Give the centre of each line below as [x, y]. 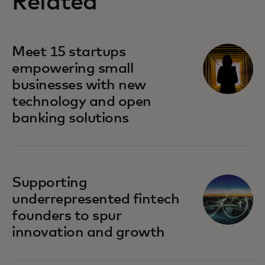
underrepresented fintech [96, 200]
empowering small [73, 69]
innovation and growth [88, 233]
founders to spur [67, 216]
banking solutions [70, 119]
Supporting [50, 183]
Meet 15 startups [69, 52]
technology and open [82, 102]
